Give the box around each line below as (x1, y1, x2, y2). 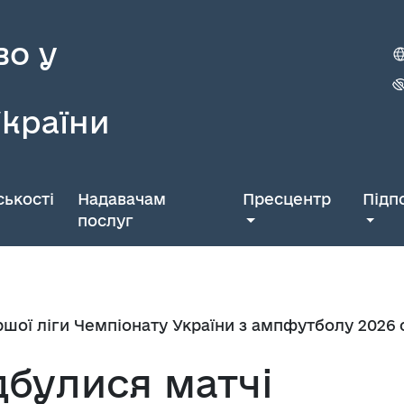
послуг (77, 212, 133, 229)
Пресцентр (243, 190, 332, 207)
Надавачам (77, 190, 166, 207)
